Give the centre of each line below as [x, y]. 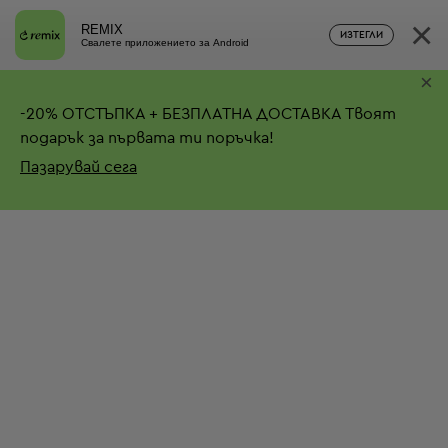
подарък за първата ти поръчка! [147, 137]
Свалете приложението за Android [165, 42]
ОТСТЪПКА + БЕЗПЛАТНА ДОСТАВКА [199, 113]
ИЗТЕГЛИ [361, 35]
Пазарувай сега [78, 166]
